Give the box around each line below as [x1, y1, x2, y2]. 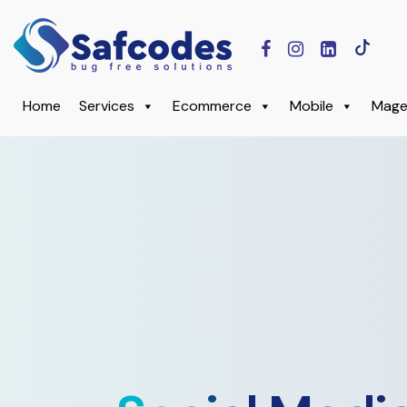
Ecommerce [173, 96, 252, 115]
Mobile [290, 96, 333, 115]
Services [79, 96, 134, 115]
